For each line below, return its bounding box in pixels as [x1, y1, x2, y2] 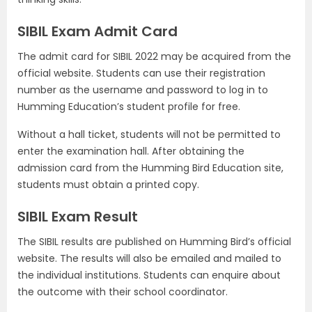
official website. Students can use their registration [17, 66, 265, 80]
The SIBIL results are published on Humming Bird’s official [17, 235, 291, 249]
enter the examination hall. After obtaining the [17, 144, 244, 158]
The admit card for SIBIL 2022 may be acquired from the [17, 49, 291, 63]
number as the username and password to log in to [17, 83, 268, 97]
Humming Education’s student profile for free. [17, 100, 240, 114]
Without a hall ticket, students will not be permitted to [17, 127, 281, 141]
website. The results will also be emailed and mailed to [17, 251, 281, 265]
